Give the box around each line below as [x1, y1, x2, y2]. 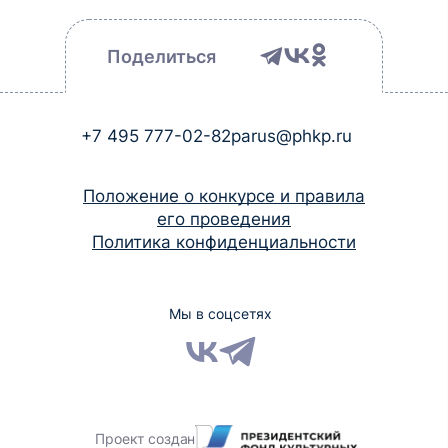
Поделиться [106, 46, 216, 68]
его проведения [156, 209, 291, 230]
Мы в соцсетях [168, 305, 272, 323]
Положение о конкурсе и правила [82, 186, 365, 207]
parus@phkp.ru [231, 126, 353, 147]
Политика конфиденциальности [91, 232, 356, 253]
